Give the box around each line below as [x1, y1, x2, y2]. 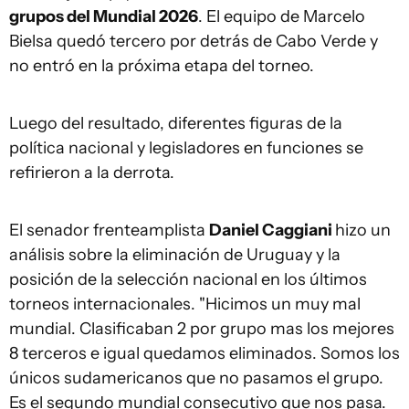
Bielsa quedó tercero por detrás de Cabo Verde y [9, 31, 378, 51]
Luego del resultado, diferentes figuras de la [9, 113, 342, 133]
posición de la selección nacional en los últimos [9, 269, 367, 289]
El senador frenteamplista [9, 220, 209, 240]
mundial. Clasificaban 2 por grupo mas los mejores [9, 319, 394, 339]
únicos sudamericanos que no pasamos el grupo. [9, 368, 383, 388]
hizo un [335, 220, 391, 240]
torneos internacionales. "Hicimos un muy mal [9, 294, 361, 314]
